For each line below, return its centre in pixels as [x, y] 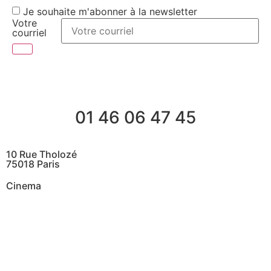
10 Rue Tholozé [41, 154]
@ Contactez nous [67, 216]
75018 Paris [33, 164]
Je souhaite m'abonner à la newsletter [110, 12]
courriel [29, 32]
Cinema [24, 185]
